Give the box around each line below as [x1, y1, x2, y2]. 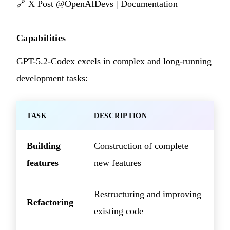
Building [27, 140, 61, 151]
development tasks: [16, 72, 88, 83]
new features [94, 157, 141, 168]
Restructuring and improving [94, 188, 201, 199]
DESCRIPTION [94, 111, 147, 120]
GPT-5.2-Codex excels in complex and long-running [16, 55, 212, 66]
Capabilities [16, 32, 66, 43]
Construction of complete [94, 140, 188, 151]
